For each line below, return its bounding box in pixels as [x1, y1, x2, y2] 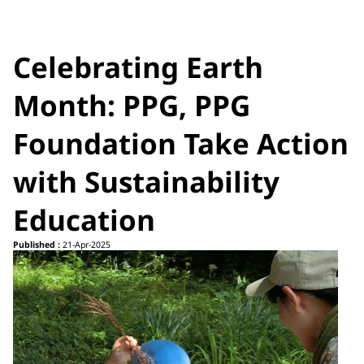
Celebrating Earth [13, 48, 263, 87]
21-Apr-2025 [60, 239, 110, 251]
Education [13, 201, 155, 240]
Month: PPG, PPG [13, 86, 250, 125]
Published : [13, 239, 60, 251]
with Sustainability [13, 162, 279, 201]
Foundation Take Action [13, 124, 349, 163]
